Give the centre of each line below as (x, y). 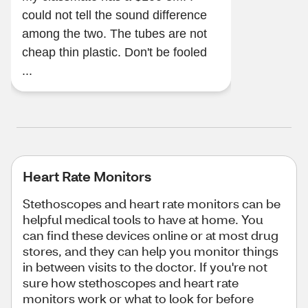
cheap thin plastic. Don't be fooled (73, 52)
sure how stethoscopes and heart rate (131, 283)
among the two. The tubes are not (66, 34)
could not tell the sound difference (114, 15)
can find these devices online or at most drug (151, 235)
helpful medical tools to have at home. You (143, 219)
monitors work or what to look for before (138, 298)
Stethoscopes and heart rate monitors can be (152, 203)
